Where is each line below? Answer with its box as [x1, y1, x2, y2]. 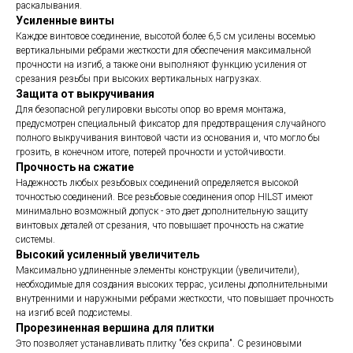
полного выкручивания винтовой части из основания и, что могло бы [16, 132, 320, 143]
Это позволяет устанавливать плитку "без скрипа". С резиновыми [16, 338, 302, 349]
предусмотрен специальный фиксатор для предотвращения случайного [16, 118, 325, 129]
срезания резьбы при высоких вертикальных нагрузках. [16, 73, 262, 84]
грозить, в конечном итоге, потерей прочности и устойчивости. [16, 147, 286, 158]
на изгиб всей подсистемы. [16, 307, 132, 318]
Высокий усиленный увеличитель [16, 248, 199, 261]
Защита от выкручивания [16, 87, 154, 100]
